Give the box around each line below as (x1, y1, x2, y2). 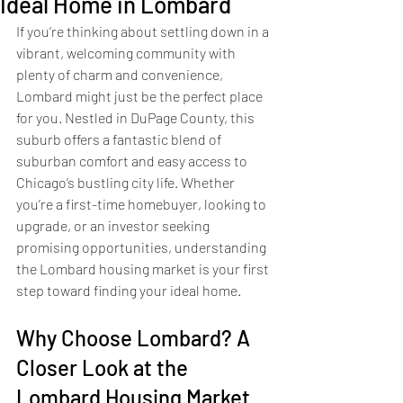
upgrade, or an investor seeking (16, 216, 212, 234)
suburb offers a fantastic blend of (16, 130, 224, 148)
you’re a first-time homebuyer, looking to (16, 194, 269, 212)
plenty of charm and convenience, (16, 65, 226, 83)
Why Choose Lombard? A (16, 324, 255, 351)
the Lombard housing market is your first (16, 259, 272, 277)
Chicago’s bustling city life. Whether (16, 173, 237, 191)
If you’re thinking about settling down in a (16, 22, 272, 40)
